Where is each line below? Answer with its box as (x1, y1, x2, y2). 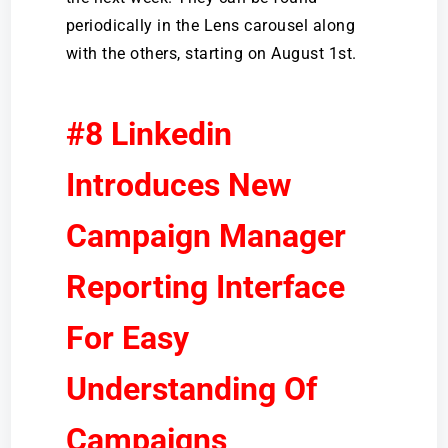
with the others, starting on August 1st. (65, 44, 357, 64)
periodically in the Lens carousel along (65, 16, 356, 36)
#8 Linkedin (65, 115, 232, 154)
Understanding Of (65, 370, 317, 409)
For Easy (65, 319, 189, 358)
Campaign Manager (65, 217, 346, 256)
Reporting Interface (65, 268, 345, 307)
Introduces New (65, 166, 292, 205)
